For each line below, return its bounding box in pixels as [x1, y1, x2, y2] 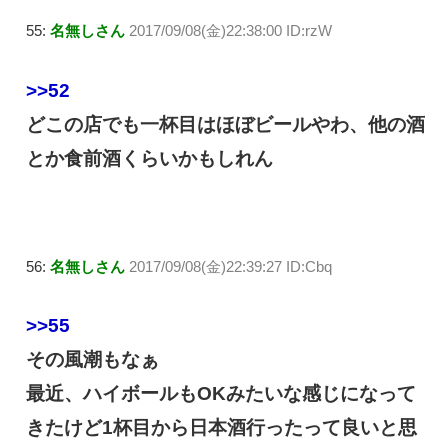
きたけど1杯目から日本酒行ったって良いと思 [26, 417, 417, 439]
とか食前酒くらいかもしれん [26, 147, 273, 169]
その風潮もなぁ [26, 349, 159, 371]
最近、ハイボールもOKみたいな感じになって [26, 383, 416, 405]
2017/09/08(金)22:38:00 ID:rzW [129, 22, 332, 40]
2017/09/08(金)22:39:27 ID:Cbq [129, 257, 332, 275]
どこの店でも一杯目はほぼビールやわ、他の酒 [26, 113, 425, 135]
